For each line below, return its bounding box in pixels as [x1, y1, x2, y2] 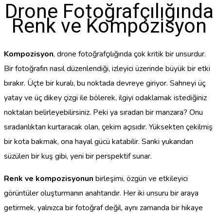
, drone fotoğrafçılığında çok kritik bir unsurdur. [54, 48, 206, 59]
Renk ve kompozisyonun [4, 173, 93, 184]
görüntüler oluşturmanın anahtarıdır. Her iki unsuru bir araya [4, 187, 199, 199]
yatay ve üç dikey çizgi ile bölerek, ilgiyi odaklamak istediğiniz [4, 92, 207, 103]
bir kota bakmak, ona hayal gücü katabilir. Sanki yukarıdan [4, 136, 193, 147]
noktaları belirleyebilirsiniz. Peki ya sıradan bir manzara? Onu [4, 107, 203, 118]
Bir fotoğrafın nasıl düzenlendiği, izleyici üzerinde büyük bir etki [4, 63, 210, 74]
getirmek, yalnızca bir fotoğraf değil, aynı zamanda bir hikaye [4, 202, 203, 213]
